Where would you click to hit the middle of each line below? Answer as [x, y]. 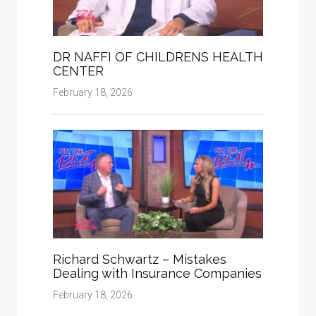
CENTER [78, 71]
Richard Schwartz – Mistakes [140, 260]
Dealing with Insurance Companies [157, 274]
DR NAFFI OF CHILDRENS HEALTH [158, 57]
